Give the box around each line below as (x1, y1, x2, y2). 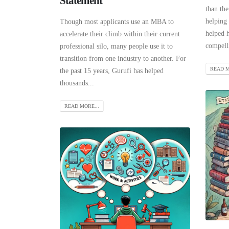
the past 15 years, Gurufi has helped (60, 66, 164, 75)
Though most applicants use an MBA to (60, 17, 174, 26)
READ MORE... (64, 103, 99, 109)
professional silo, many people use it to (60, 42, 173, 50)
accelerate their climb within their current (60, 30, 180, 38)
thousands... (60, 79, 94, 87)
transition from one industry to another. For (60, 54, 186, 62)
